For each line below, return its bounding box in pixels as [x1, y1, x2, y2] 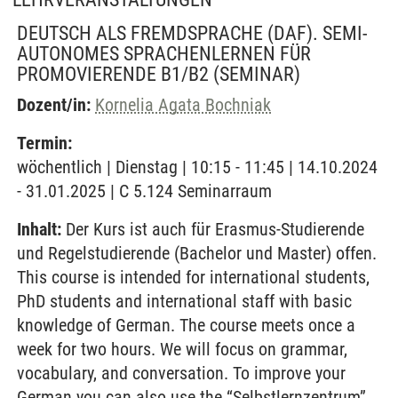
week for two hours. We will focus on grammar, [17, 338, 347, 360]
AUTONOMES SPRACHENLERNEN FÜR [17, 43, 311, 65]
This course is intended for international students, [17, 267, 370, 288]
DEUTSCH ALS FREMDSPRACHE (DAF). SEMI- [17, 22, 367, 44]
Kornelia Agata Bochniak [95, 94, 271, 115]
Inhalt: [17, 219, 61, 240]
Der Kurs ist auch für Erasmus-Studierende [61, 219, 364, 240]
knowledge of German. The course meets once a [17, 314, 355, 336]
